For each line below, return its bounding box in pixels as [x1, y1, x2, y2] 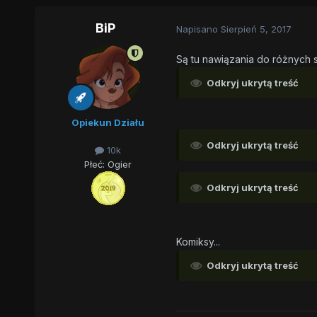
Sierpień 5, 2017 [220, 23, 292, 35]
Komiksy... [175, 236, 220, 248]
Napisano [175, 23, 221, 35]
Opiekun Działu [71, 117, 145, 129]
